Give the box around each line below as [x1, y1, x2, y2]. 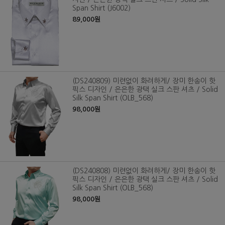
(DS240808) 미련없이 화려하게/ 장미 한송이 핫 [72, 167, 215, 174]
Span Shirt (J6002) [72, 4, 131, 12]
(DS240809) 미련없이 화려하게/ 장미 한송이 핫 [72, 77, 215, 84]
